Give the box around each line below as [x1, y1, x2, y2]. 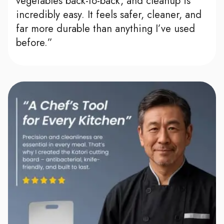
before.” [16, 35, 52, 50]
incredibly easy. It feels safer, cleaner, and [16, 7, 201, 22]
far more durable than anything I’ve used [16, 21, 195, 36]
